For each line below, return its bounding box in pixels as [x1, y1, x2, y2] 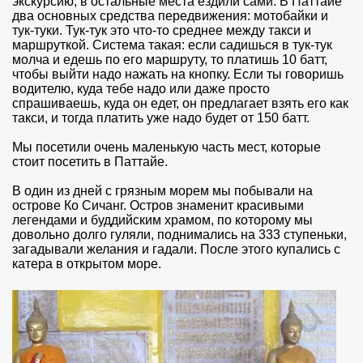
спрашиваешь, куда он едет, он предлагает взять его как [12, 96, 348, 111]
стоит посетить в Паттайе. [12, 155, 168, 169]
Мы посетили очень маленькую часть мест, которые [12, 140, 321, 155]
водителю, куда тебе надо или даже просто [12, 82, 270, 96]
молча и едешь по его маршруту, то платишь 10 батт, [12, 53, 327, 67]
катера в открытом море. [12, 257, 161, 271]
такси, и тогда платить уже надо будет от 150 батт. [12, 111, 310, 126]
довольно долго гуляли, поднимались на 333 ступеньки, [12, 228, 347, 242]
